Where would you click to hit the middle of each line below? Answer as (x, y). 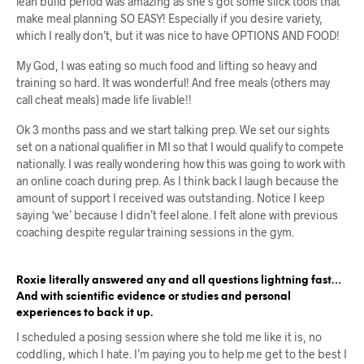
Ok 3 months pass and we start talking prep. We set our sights (173, 129)
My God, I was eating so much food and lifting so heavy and (167, 65)
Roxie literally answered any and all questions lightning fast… (179, 280)
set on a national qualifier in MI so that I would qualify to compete (180, 146)
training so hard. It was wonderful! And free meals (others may (173, 82)
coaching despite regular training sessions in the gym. (155, 232)
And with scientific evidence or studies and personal (154, 297)
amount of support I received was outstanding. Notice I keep (170, 197)
